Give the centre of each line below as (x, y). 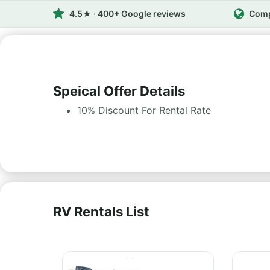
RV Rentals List (101, 212)
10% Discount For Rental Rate (144, 110)
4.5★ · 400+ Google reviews (127, 14)
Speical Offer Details (119, 91)
